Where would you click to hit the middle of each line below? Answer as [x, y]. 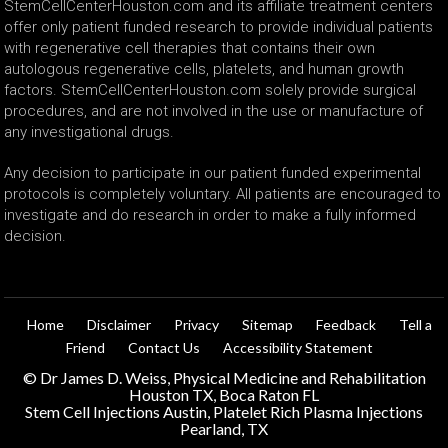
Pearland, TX [224, 428]
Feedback [345, 324]
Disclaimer [118, 324]
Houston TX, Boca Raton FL [224, 394]
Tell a [415, 324]
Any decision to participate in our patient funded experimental [213, 172]
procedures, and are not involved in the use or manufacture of [214, 110]
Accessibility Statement [297, 347]
